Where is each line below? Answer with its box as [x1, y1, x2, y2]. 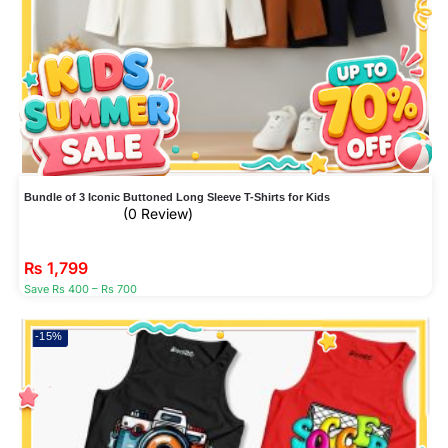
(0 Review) [122, 205, 193, 223]
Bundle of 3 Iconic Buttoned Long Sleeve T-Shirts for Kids [23, 191, 330, 204]
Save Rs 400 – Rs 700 [23, 282, 137, 297]
